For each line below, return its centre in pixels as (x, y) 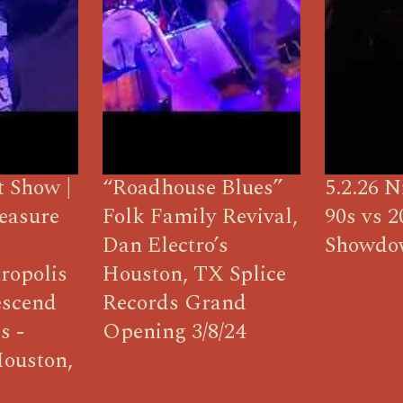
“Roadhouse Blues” (193, 188)
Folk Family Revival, (200, 216)
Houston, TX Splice (194, 274)
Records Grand (174, 303)
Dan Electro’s (165, 245)
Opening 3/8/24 (174, 331)
